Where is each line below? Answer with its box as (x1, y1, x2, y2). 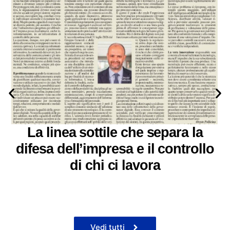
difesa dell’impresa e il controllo (16, 141, 214, 157)
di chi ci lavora (70, 158, 160, 174)
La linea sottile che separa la (27, 125, 203, 141)
